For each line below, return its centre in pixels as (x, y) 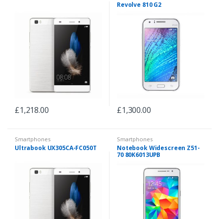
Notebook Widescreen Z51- (158, 148)
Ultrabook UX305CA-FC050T (55, 148)
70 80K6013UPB (139, 154)
